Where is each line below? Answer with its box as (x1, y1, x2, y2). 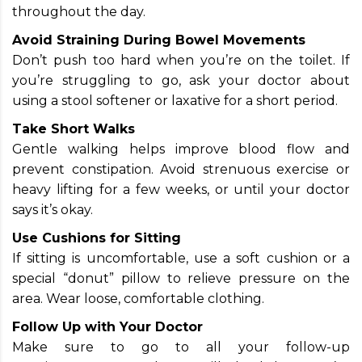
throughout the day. (12, 3, 145, 19)
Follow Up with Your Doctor (12, 318, 203, 335)
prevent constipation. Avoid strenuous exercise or (12, 161, 350, 177)
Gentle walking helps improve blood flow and (12, 141, 350, 157)
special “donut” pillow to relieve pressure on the (12, 270, 350, 286)
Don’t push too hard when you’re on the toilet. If (12, 52, 350, 68)
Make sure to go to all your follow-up (12, 339, 350, 355)
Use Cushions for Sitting (12, 229, 181, 246)
